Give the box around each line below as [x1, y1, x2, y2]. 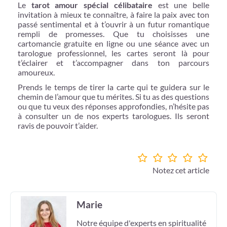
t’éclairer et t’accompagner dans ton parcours [18, 57, 209, 67]
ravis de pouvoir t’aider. [18, 120, 98, 130]
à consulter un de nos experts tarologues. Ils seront [18, 110, 209, 121]
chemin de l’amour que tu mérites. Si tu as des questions [18, 91, 209, 101]
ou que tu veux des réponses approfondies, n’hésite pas [18, 101, 209, 111]
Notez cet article [153, 165, 209, 175]
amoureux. [18, 67, 55, 77]
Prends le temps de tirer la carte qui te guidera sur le [18, 82, 209, 92]
